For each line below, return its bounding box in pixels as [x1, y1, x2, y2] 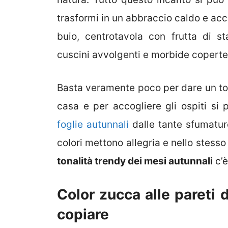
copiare [57, 206, 109, 223]
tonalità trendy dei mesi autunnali [57, 155, 213, 167]
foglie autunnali [57, 118, 129, 130]
